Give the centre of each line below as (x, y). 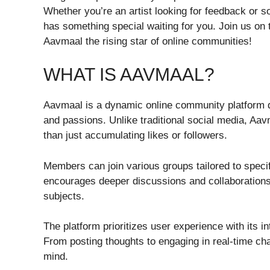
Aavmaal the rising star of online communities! (148, 41)
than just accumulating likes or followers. (135, 136)
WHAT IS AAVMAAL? (129, 75)
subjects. (64, 196)
